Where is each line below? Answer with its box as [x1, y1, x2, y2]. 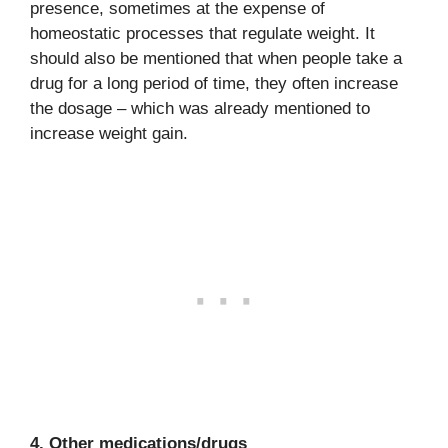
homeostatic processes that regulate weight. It [30, 23, 375, 43]
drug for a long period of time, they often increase [30, 73, 398, 93]
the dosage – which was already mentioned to [30, 98, 370, 118]
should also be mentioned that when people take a [30, 48, 402, 68]
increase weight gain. [30, 123, 188, 143]
